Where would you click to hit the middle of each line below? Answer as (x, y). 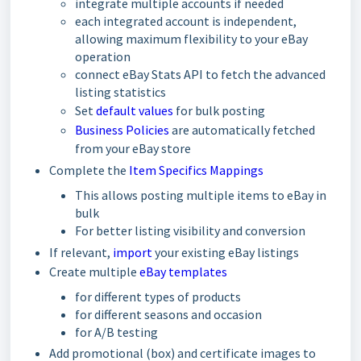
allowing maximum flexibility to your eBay (191, 39)
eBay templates (183, 272)
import (134, 252)
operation (103, 56)
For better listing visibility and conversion (190, 230)
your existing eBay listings (227, 252)
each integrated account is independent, (186, 21)
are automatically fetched (242, 130)
